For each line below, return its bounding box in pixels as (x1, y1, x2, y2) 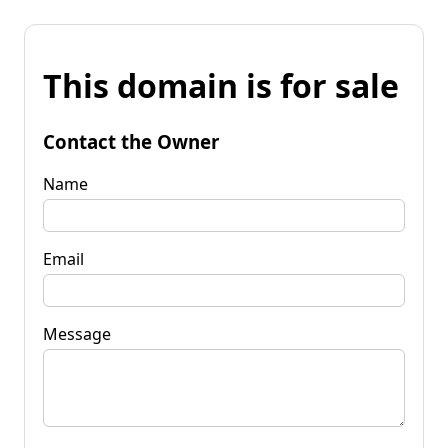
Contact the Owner (43, 128, 219, 154)
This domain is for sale (43, 64, 399, 108)
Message (43, 322, 111, 345)
